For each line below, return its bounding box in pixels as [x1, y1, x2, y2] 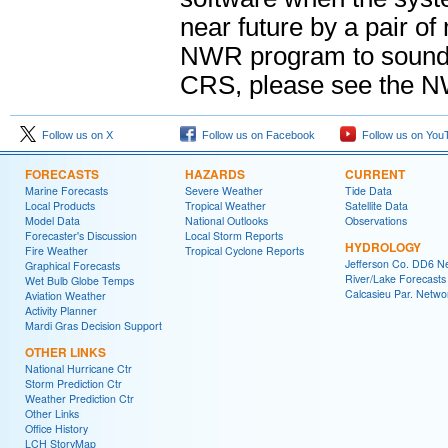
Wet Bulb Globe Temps [25, 272, 134, 288]
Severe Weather [185, 182, 263, 198]
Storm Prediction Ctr [25, 375, 122, 391]
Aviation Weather [25, 287, 106, 303]
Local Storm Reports [185, 227, 283, 243]
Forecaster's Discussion [25, 227, 137, 243]
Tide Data [345, 182, 392, 198]
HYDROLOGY [345, 237, 421, 256]
